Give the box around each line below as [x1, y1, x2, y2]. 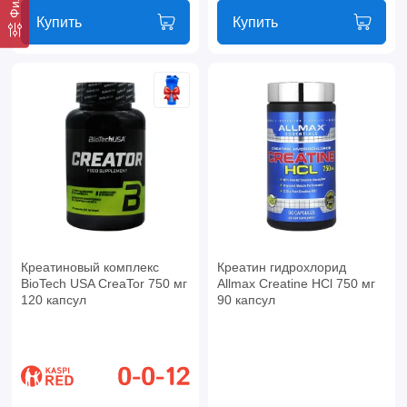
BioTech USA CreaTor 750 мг [20, 276, 187, 292]
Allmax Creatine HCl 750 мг [216, 276, 375, 292]
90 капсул [216, 293, 275, 308]
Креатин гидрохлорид [216, 260, 346, 275]
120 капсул [20, 293, 86, 308]
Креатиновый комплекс [20, 260, 159, 275]
